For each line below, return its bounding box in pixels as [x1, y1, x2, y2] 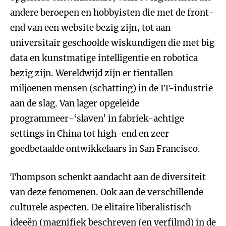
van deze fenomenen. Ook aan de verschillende [10, 187, 203, 198]
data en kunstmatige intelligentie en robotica [10, 52, 198, 64]
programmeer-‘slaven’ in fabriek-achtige [10, 113, 184, 124]
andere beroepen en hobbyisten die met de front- [10, 7, 214, 18]
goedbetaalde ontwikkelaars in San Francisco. [10, 143, 200, 154]
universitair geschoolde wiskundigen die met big [10, 37, 214, 48]
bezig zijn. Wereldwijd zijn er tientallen [10, 68, 173, 79]
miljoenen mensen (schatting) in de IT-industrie [10, 83, 213, 94]
